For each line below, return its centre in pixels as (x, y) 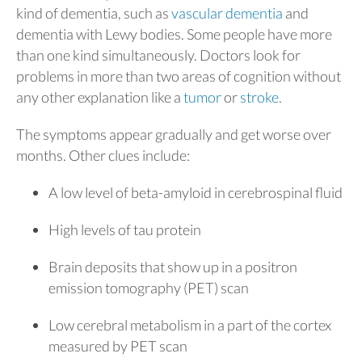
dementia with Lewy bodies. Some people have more (174, 34)
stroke (259, 97)
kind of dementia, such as (94, 13)
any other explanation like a (100, 97)
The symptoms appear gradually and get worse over (174, 134)
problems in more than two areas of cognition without (179, 76)
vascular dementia (227, 13)
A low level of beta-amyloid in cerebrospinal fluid (196, 192)
